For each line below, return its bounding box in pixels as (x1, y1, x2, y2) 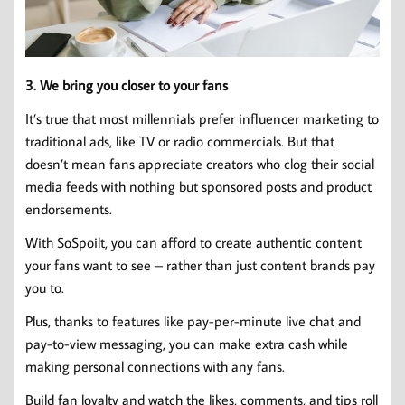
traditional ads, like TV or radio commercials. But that (25, 131, 334, 150)
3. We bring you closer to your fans (25, 75, 228, 94)
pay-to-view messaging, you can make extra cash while (25, 334, 348, 353)
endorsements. (25, 199, 112, 218)
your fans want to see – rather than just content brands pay (25, 255, 375, 274)
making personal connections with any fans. (25, 356, 285, 375)
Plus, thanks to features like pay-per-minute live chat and (25, 311, 361, 330)
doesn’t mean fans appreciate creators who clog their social (25, 154, 374, 173)
